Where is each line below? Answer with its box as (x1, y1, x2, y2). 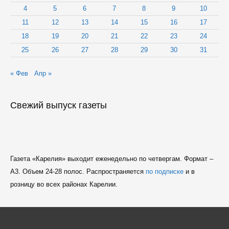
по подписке (145, 168, 184, 176)
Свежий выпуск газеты (10, 100, 107, 111)
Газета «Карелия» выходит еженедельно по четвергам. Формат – (10, 155, 213, 163)
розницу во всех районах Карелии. (10, 180, 118, 189)
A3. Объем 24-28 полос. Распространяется (10, 168, 146, 176)
